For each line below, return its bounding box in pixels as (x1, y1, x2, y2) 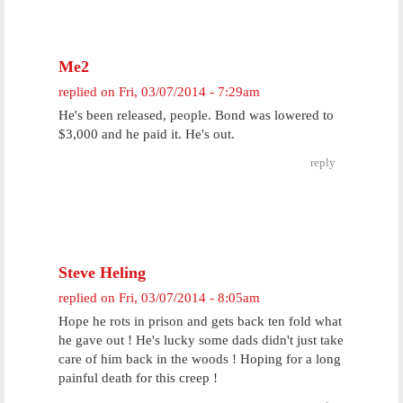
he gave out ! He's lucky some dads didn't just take (58, 333, 344, 347)
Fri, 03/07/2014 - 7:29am (119, 85, 260, 99)
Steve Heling (58, 264, 146, 282)
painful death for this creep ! (58, 371, 218, 385)
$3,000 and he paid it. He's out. (58, 127, 235, 141)
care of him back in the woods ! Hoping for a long (58, 352, 341, 366)
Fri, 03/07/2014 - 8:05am (119, 291, 260, 305)
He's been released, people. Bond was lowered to (58, 108, 334, 122)
